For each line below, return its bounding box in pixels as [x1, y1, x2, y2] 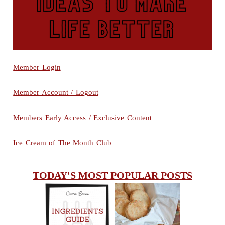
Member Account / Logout [13, 88, 98, 96]
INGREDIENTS [48, 205, 106, 214]
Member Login [13, 63, 61, 71]
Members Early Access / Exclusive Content [13, 113, 152, 122]
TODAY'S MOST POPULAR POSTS [33, 169, 192, 181]
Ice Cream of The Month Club [13, 138, 111, 147]
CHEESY [130, 215, 164, 224]
